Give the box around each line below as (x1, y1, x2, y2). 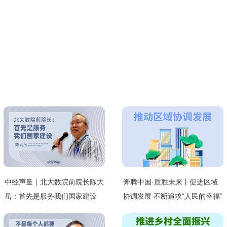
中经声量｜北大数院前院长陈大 (5, 177, 104, 186)
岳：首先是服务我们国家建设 (5, 192, 97, 200)
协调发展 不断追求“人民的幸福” (123, 192, 222, 200)
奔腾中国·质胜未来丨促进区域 (123, 177, 218, 186)
